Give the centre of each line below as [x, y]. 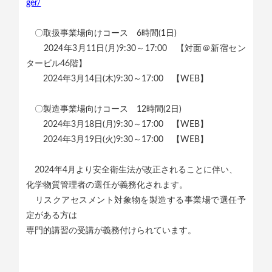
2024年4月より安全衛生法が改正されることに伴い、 [132, 170]
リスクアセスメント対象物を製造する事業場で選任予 [136, 200]
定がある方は [52, 216]
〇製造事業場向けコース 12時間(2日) [104, 109]
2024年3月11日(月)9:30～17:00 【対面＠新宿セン [136, 49]
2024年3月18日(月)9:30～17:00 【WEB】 [117, 124]
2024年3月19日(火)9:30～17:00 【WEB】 [117, 140]
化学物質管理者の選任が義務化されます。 [107, 185]
